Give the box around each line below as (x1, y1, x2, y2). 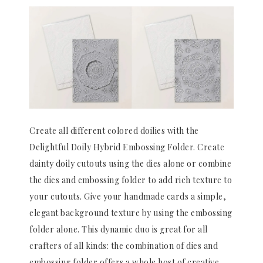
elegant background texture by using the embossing (29, 207, 232, 218)
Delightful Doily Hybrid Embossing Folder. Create (29, 141, 224, 153)
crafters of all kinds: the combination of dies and (29, 240, 218, 251)
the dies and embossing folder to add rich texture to (29, 174, 232, 186)
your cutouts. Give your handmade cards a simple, (29, 191, 226, 202)
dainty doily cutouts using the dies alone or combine (29, 158, 231, 169)
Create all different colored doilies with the (29, 125, 199, 136)
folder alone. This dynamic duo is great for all (29, 224, 208, 235)
